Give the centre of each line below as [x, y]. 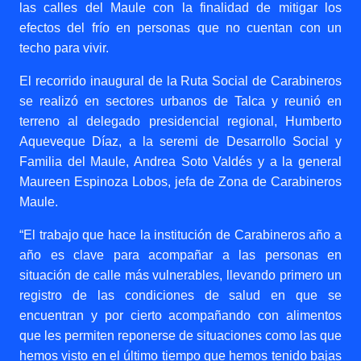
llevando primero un [284, 275]
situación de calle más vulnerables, [123, 275]
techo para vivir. [64, 48]
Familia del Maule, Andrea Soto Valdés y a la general [180, 162]
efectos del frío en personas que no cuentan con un [180, 28]
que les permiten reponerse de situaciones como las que [180, 336]
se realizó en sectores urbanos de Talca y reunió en [180, 101]
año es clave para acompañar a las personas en [180, 255]
